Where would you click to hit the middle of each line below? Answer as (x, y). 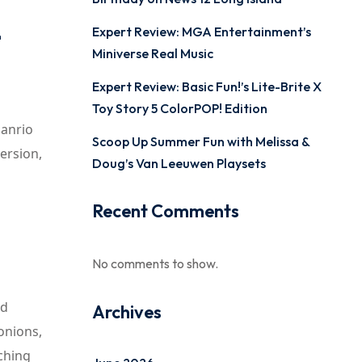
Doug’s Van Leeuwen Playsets (179, 163)
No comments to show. (155, 263)
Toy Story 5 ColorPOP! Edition (179, 108)
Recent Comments (165, 211)
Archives (126, 312)
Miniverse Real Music (152, 53)
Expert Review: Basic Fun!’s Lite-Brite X (206, 86)
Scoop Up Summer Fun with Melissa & (200, 141)
